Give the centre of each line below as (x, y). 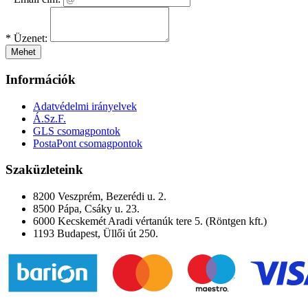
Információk (41, 80)
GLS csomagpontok (77, 131)
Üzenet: (29, 38)
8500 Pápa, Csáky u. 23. (86, 209)
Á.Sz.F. (49, 118)
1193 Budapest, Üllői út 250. (96, 234)
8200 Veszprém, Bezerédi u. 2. (100, 197)
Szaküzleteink (44, 170)
